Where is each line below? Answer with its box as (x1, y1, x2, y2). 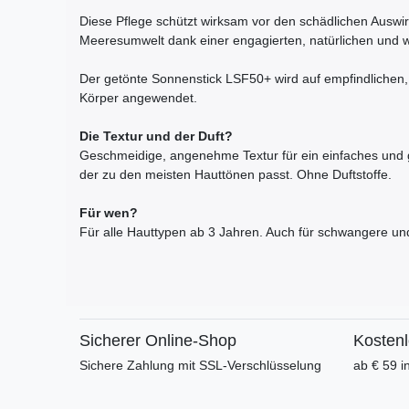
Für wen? (79, 205, 142, 221)
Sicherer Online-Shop (79, 331, 236, 351)
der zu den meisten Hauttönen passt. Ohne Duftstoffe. (79, 167, 392, 183)
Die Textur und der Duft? (79, 129, 233, 144)
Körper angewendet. (79, 90, 197, 106)
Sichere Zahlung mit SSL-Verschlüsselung (79, 358, 321, 373)
